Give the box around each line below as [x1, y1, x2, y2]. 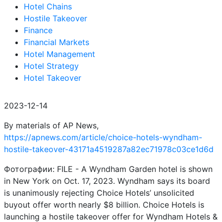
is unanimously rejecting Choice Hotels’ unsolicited [4, 188, 194, 198]
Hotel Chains [24, 1, 72, 11]
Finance [24, 25, 53, 35]
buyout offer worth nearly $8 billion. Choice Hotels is [4, 200, 204, 210]
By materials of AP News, [4, 120, 99, 130]
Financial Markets [24, 37, 89, 47]
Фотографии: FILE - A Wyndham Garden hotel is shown [4, 164, 213, 174]
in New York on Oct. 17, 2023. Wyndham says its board [4, 176, 210, 186]
